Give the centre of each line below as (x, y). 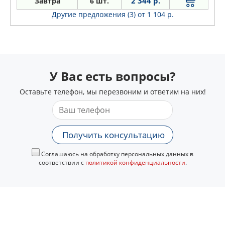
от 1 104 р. (155, 14)
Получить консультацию (114, 135)
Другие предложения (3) (94, 14)
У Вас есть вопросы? (113, 76)
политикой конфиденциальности (135, 162)
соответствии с (62, 162)
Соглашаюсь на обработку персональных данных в (117, 154)
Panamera (35, 7)
